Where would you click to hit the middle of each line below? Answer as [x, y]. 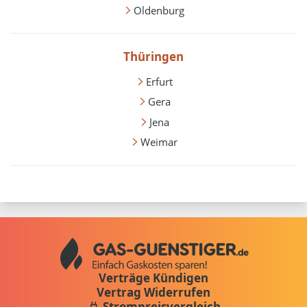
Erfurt [159, 81]
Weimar [159, 142]
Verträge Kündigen [153, 278]
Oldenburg [159, 10]
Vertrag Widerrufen [153, 293]
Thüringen [153, 56]
